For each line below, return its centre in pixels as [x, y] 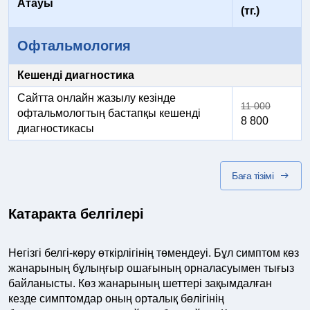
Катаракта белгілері [76, 214]
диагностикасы [56, 128]
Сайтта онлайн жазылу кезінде [97, 98]
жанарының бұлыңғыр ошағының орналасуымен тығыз [151, 268]
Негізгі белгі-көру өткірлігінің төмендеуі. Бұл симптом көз [154, 253]
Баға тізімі [253, 176]
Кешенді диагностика [76, 75]
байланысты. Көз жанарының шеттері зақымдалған [140, 283]
